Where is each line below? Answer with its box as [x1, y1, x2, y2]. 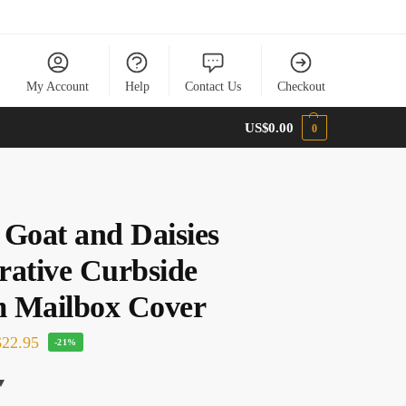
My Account [26, 79, 90, 93]
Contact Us [185, 79, 242, 93]
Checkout [276, 79, 325, 93]
